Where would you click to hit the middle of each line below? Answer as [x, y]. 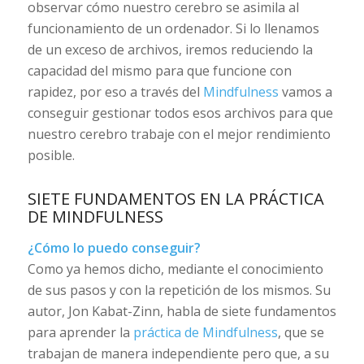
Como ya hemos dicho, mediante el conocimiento [175, 269]
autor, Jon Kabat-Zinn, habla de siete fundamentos [182, 312]
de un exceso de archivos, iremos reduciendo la [170, 50]
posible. [51, 156]
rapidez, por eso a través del [115, 92]
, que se [301, 333]
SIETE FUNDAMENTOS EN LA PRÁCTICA [175, 199]
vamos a [305, 92]
